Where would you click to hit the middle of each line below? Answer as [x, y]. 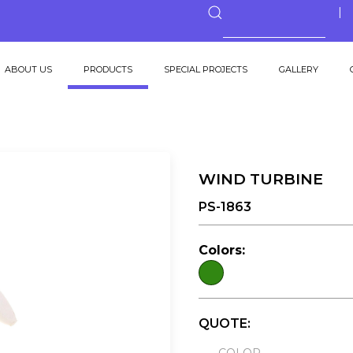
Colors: [221, 250]
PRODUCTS [108, 69]
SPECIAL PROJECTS [206, 69]
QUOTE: [224, 323]
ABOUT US [28, 69]
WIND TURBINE [260, 179]
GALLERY [299, 69]
